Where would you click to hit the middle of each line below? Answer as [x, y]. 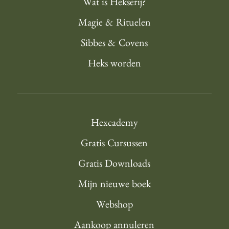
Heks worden [114, 65]
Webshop [114, 206]
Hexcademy [114, 124]
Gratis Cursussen [114, 145]
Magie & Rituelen [114, 24]
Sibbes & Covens [114, 45]
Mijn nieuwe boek [114, 186]
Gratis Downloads [114, 165]
